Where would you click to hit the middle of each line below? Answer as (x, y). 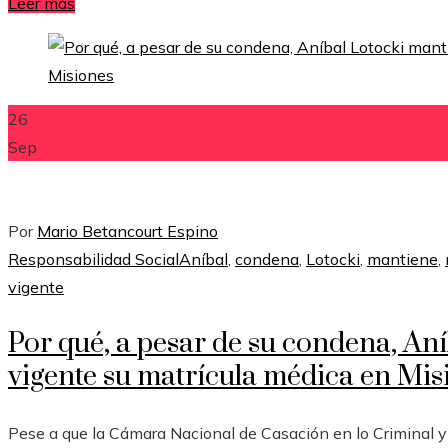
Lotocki (333, 258)
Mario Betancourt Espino (127, 230)
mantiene (402, 258)
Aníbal (203, 258)
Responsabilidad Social (93, 258)
